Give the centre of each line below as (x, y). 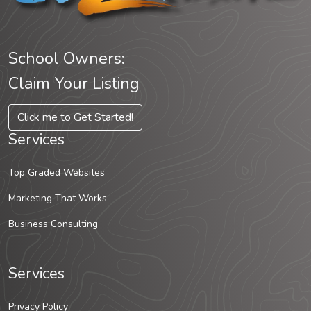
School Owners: (67, 59)
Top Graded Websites (57, 173)
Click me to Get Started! (75, 118)
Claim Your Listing (74, 84)
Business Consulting (53, 224)
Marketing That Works (58, 199)
